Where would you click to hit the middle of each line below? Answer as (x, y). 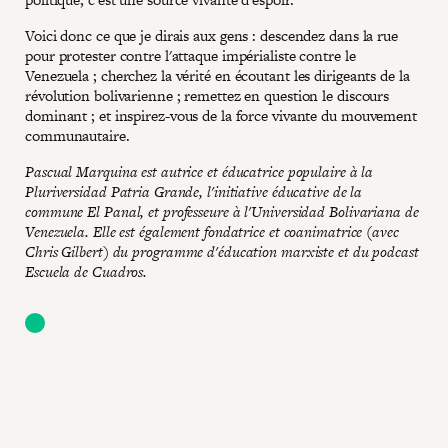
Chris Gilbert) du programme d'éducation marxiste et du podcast (222, 251)
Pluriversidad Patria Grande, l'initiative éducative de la (194, 191)
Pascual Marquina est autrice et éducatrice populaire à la (199, 171)
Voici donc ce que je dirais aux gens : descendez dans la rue (211, 35)
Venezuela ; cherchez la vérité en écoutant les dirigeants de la (217, 75)
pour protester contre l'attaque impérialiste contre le (190, 55)
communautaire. (77, 135)
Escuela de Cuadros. (86, 271)
